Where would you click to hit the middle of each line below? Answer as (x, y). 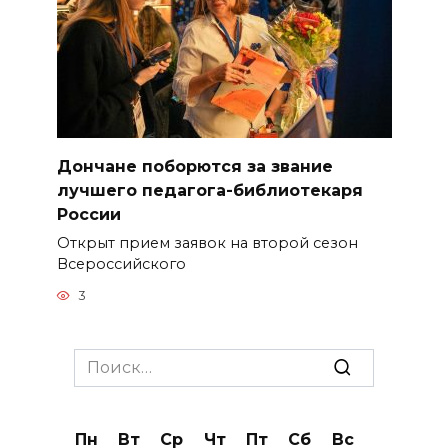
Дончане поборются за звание (194, 166)
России (88, 214)
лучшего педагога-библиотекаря (209, 190)
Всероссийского (121, 263)
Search (101, 359)
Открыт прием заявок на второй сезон (207, 242)
